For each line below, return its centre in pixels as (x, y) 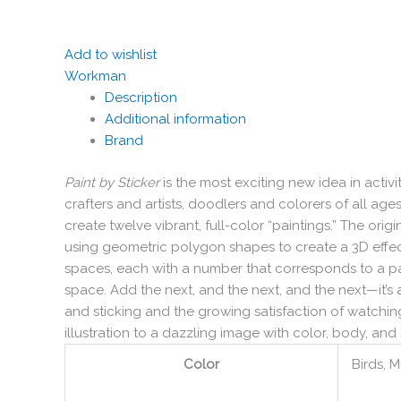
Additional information (175, 119)
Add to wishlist (111, 55)
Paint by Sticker (112, 182)
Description (141, 98)
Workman (95, 77)
